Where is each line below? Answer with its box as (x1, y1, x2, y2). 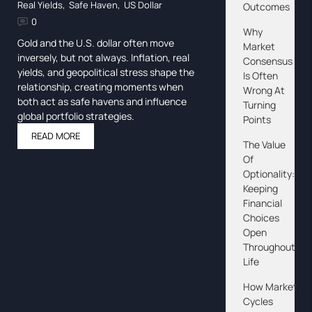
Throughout (242, 240, 295, 253)
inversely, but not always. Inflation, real (17, 51, 189, 65)
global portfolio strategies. (17, 109, 134, 123)
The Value (242, 138, 286, 151)
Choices (242, 211, 279, 224)
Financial (242, 196, 282, 210)
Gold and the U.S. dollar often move (17, 36, 174, 50)
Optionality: (242, 167, 295, 180)
